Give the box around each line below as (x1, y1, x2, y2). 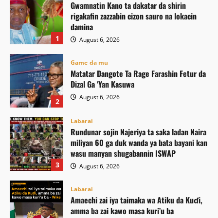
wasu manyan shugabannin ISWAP (71, 147, 176, 159)
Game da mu (71, 58, 108, 67)
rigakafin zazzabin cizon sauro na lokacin (71, 10, 197, 22)
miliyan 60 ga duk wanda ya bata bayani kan (71, 136, 207, 148)
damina (71, 20, 93, 33)
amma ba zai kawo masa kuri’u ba (71, 205, 174, 217)
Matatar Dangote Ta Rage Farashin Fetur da (71, 68, 206, 80)
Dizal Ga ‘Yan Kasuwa (71, 78, 134, 91)
